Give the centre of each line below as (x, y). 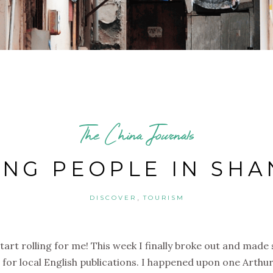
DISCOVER (113, 198)
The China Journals (136, 134)
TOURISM (164, 198)
